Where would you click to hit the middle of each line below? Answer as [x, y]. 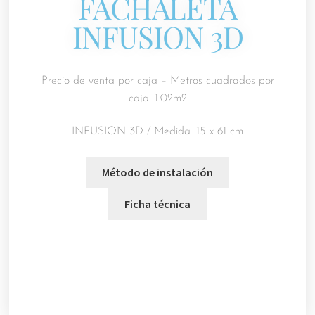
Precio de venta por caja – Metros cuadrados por [157, 81]
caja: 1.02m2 [157, 98]
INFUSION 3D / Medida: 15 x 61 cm [157, 132]
